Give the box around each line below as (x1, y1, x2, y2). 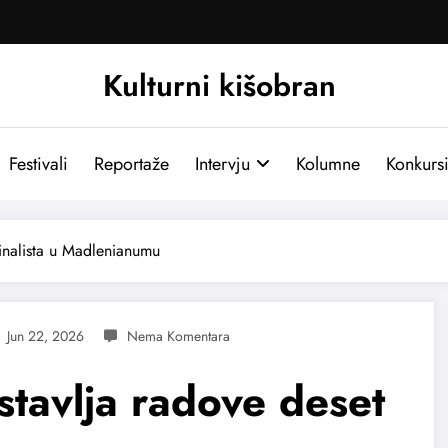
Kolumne (295, 150, 360, 177)
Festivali (8, 150, 68, 177)
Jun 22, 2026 (7, 325, 84, 346)
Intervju (194, 150, 250, 177)
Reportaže (93, 150, 169, 177)
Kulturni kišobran (102, 63, 336, 107)
